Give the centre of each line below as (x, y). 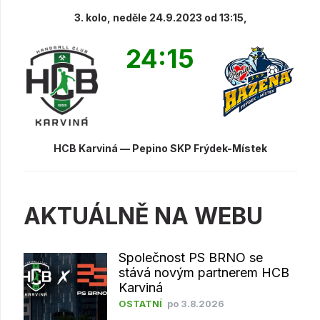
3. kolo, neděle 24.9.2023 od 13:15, (160, 17)
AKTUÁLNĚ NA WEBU (143, 216)
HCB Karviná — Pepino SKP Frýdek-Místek (160, 149)
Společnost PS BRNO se (190, 258)
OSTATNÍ (140, 304)
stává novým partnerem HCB (204, 273)
